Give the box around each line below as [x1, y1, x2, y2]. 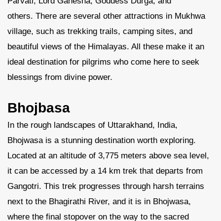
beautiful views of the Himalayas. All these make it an [7, 42, 204, 51]
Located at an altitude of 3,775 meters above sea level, [7, 151, 209, 160]
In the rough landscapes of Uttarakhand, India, [7, 120, 178, 130]
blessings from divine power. [7, 73, 112, 82]
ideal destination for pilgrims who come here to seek [7, 57, 199, 67]
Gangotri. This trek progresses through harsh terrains [7, 182, 204, 191]
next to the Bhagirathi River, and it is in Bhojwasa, [7, 197, 191, 206]
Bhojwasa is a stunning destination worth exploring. [7, 136, 196, 145]
